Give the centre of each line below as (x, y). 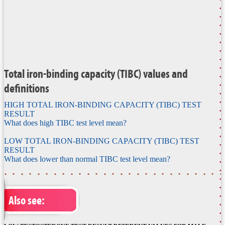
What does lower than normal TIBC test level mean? (87, 159)
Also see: (26, 200)
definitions (27, 88)
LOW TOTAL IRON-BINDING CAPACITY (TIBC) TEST (102, 141)
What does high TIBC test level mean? (65, 123)
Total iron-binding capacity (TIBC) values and (96, 74)
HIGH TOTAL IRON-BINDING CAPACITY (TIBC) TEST (103, 105)
